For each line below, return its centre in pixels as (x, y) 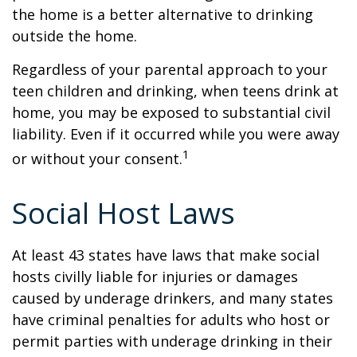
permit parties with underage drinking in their (172, 341)
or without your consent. (97, 159)
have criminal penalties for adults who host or (171, 320)
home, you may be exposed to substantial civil (171, 112)
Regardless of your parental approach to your (170, 69)
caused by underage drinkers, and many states (173, 298)
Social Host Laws (124, 213)
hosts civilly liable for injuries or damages (155, 277)
